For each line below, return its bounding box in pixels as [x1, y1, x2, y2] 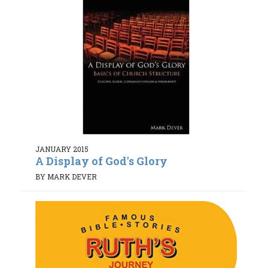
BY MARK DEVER [35, 171, 97, 181]
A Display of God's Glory [35, 153, 167, 168]
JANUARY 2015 [35, 144, 89, 154]
